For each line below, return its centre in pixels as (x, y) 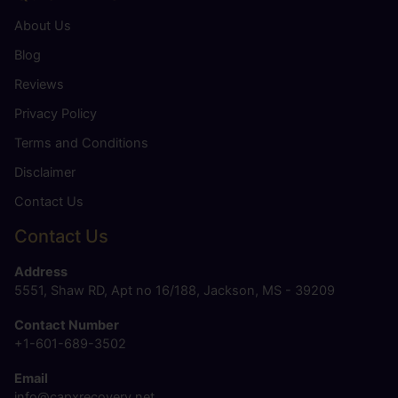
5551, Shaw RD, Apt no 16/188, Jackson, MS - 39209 (175, 290)
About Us (43, 25)
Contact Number (67, 326)
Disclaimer (45, 172)
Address (41, 271)
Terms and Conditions (81, 143)
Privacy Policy (56, 113)
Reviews (39, 84)
